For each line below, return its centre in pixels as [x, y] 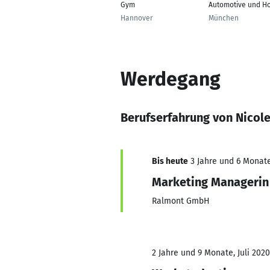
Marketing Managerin [210, 182]
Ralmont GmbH [181, 201]
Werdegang [171, 79]
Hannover [137, 18]
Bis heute [170, 161]
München [224, 18]
